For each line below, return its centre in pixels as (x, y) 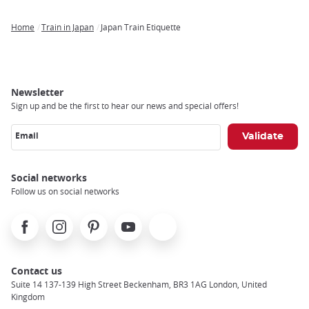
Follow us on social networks (65, 191)
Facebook (32, 220)
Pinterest (101, 220)
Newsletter (37, 92)
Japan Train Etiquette (141, 27)
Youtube (134, 220)
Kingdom (28, 296)
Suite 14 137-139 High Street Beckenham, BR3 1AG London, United (139, 284)
